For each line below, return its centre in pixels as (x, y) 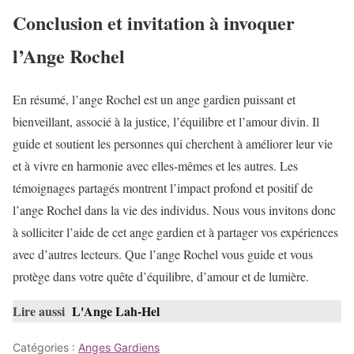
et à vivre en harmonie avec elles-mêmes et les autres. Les (155, 165)
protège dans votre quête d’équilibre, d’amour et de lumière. (161, 276)
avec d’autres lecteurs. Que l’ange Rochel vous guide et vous (163, 254)
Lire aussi (39, 311)
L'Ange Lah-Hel (116, 311)
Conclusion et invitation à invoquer (154, 22)
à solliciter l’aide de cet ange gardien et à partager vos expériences (175, 232)
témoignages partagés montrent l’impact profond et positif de (163, 187)
